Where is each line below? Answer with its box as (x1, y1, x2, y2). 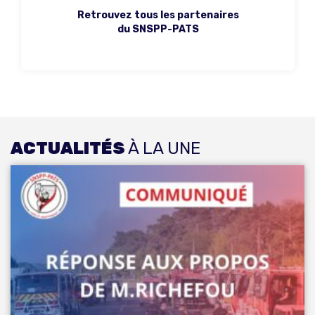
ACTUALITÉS (11, 139, 128, 159)
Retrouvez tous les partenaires (77, 9, 239, 22)
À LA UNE (128, 139, 200, 159)
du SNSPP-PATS (117, 23, 199, 36)
